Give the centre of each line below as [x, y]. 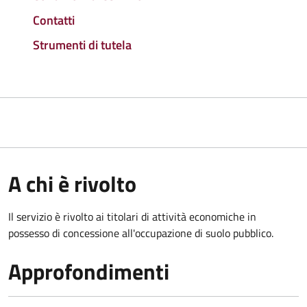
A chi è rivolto [72, 183]
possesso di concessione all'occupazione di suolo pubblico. [141, 233]
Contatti [54, 20]
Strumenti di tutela [82, 45]
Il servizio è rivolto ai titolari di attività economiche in [132, 216]
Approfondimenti [89, 271]
